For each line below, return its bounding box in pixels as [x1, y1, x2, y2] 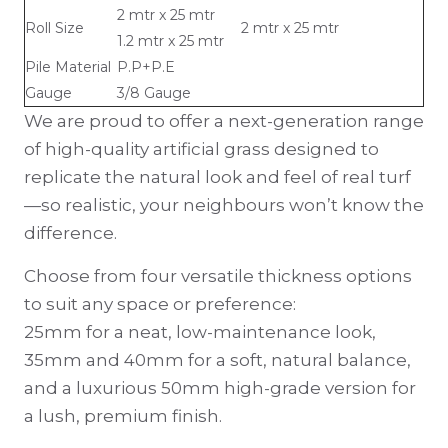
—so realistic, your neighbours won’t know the [24, 194, 424, 215]
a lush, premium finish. [24, 405, 222, 426]
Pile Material [25, 57, 111, 76]
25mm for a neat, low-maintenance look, [24, 321, 376, 342]
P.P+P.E [117, 57, 175, 76]
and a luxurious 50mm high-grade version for [24, 377, 416, 398]
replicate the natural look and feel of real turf [24, 166, 411, 187]
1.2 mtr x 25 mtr [117, 31, 224, 50]
